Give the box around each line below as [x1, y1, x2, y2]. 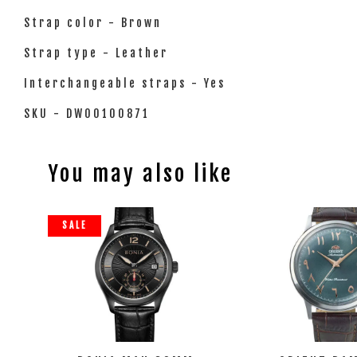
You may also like [48, 160, 233, 187]
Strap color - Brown [24, 16, 162, 29]
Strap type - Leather [24, 46, 168, 60]
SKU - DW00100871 [24, 107, 150, 120]
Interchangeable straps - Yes [24, 76, 226, 90]
